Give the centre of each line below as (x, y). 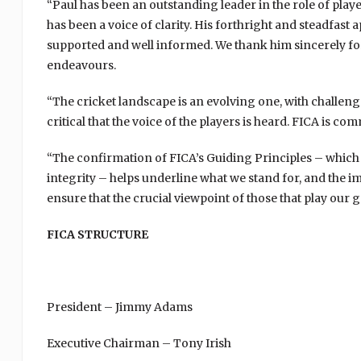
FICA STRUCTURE (97, 234)
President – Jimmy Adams (119, 307)
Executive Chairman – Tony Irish (139, 343)
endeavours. (81, 65)
